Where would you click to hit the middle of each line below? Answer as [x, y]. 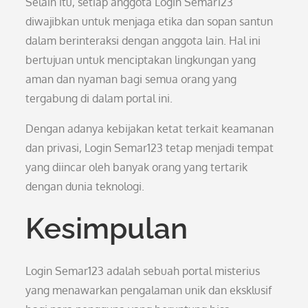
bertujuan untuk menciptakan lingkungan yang [141, 60]
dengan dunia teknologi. [85, 186]
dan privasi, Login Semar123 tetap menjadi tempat [150, 148]
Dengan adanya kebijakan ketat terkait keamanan [150, 129]
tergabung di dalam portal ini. [99, 98]
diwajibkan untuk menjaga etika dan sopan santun [150, 21]
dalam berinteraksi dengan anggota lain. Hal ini [143, 41]
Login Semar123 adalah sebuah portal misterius [143, 271]
